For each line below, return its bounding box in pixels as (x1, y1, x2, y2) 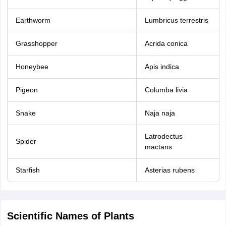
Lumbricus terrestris (144, 16, 208, 24)
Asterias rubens (144, 166, 195, 174)
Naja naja (144, 109, 175, 117)
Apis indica (144, 63, 179, 71)
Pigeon (15, 86, 38, 94)
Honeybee (15, 63, 48, 71)
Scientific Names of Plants (7, 210, 134, 221)
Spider (15, 137, 36, 145)
